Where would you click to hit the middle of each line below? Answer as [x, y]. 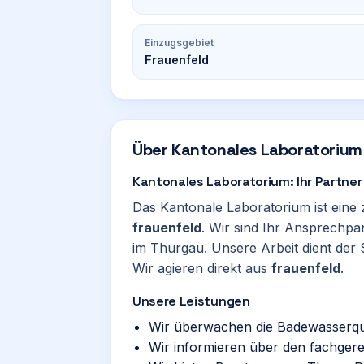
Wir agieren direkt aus [202, 268]
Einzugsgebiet [179, 43]
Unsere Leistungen [191, 301]
